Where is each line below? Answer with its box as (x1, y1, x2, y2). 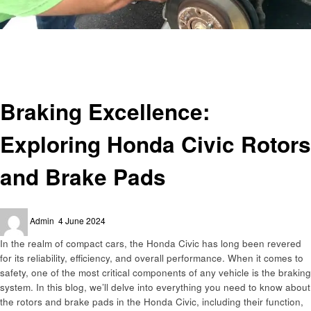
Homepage (9, 29, 52, 42)
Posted (58, 208, 84, 221)
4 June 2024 (58, 215, 106, 227)
